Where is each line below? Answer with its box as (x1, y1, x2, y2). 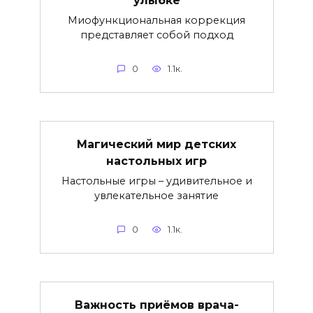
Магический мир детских (77, 137, 236, 151)
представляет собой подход (80, 28, 233, 41)
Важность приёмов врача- (74, 298, 239, 312)
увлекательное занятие (94, 189, 219, 202)
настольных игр (106, 154, 207, 168)
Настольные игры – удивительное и (61, 174, 252, 187)
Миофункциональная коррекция (68, 13, 245, 27)
